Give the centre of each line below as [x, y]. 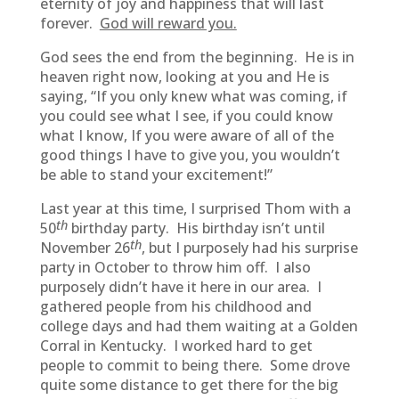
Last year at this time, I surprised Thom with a [195, 208]
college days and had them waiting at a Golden [199, 326]
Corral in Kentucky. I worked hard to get [176, 346]
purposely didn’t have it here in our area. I [180, 287]
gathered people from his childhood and [175, 306]
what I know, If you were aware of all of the [187, 135]
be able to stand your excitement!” [156, 175]
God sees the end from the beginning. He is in [197, 57]
